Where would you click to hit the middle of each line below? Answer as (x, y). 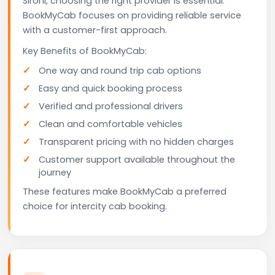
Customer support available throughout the (137, 159)
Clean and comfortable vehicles (110, 124)
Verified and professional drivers (111, 106)
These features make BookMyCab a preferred (125, 191)
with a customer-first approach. (95, 30)
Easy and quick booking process (110, 88)
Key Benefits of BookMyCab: (85, 51)
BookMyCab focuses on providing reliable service (132, 15)
